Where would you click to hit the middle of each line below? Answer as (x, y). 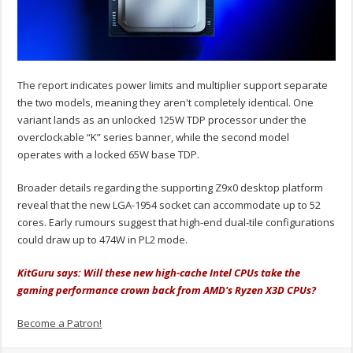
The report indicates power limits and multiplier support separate (173, 85)
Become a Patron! (60, 323)
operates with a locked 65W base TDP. (109, 155)
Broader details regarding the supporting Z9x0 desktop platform (171, 188)
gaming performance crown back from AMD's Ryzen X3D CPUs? (168, 290)
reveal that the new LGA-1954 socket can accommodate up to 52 (169, 205)
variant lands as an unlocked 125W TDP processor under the (162, 120)
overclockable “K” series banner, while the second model (154, 137)
